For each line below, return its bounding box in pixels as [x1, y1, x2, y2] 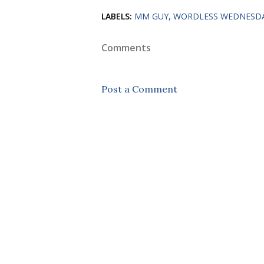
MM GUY [134, 11, 169, 22]
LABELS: [101, 11, 132, 22]
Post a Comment [101, 83, 177, 95]
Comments [101, 41, 151, 54]
